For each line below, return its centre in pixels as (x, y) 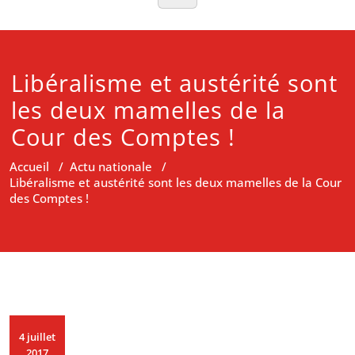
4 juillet (37, 337)
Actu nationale (111, 166)
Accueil (29, 166)
